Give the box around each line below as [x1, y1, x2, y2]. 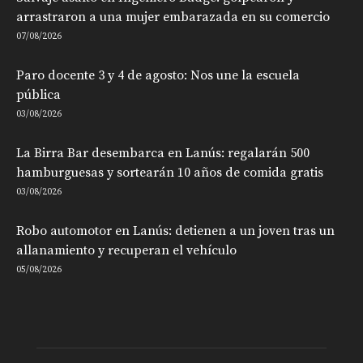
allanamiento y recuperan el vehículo [16, 241, 237, 258]
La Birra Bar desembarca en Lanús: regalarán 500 [16, 144, 310, 161]
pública [16, 86, 61, 103]
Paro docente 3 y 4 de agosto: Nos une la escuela [16, 66, 300, 83]
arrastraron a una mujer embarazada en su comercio [16, 8, 330, 25]
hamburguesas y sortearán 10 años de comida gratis [16, 164, 323, 181]
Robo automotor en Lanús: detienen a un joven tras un [16, 222, 335, 239]
